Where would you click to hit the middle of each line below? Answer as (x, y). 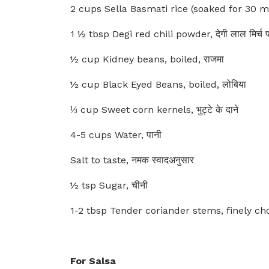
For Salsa (93, 261)
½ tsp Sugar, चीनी (109, 185)
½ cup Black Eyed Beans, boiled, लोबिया (158, 84)
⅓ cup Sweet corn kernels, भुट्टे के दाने (154, 110)
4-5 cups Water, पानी (116, 135)
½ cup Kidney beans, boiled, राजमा (147, 59)
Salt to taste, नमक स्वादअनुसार (132, 160)
